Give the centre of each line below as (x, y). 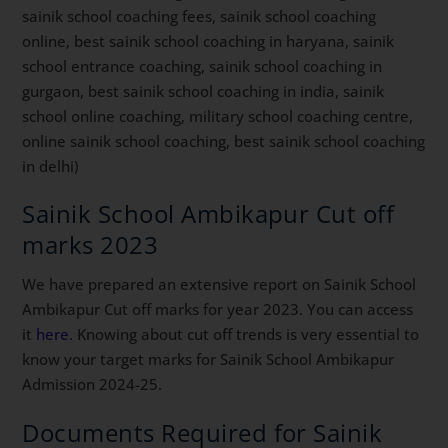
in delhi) (51, 165)
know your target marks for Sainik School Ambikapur (208, 359)
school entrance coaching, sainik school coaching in (202, 65)
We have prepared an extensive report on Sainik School (219, 284)
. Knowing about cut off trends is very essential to (244, 334)
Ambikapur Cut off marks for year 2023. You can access (218, 309)
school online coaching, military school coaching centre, (218, 115)
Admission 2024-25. (92, 384)
